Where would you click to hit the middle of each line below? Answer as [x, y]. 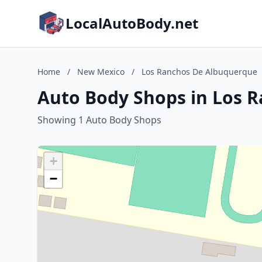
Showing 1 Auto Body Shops [99, 120]
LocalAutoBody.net [132, 23]
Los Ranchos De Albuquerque [199, 72]
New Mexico [101, 72]
